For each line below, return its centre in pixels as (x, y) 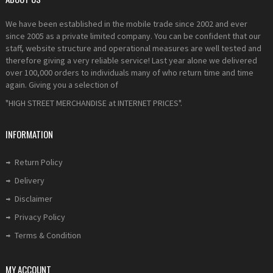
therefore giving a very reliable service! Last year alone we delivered (131, 60)
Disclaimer (34, 199)
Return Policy (39, 162)
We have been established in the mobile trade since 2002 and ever (126, 24)
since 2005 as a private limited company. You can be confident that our (133, 36)
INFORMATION (29, 134)
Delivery (30, 180)
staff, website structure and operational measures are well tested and (133, 48)
